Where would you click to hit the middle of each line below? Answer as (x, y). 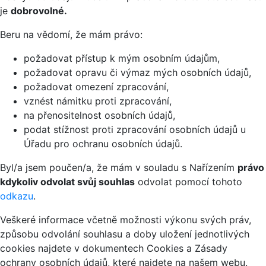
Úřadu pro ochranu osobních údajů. (103, 143)
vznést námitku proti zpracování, (98, 101)
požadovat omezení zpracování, (96, 86)
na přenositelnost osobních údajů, (99, 115)
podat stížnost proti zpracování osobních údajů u (135, 129)
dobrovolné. (39, 10)
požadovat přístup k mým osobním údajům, (122, 58)
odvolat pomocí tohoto (189, 181)
